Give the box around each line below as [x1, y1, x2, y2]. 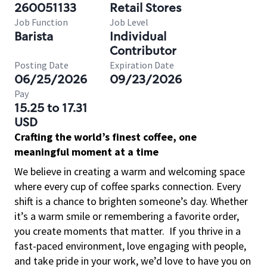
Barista [14, 29, 53, 44]
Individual [110, 29, 166, 44]
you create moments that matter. [14, 224, 164, 238]
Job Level [110, 16, 148, 28]
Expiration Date [110, 59, 174, 71]
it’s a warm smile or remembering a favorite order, [14, 209, 239, 223]
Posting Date [14, 59, 69, 71]
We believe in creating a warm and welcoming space [14, 164, 245, 178]
